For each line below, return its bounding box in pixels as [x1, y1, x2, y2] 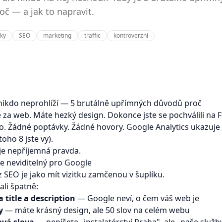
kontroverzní [113, 31, 148, 40]
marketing [43, 31, 71, 40]
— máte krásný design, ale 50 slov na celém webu [3, 205, 190, 216]
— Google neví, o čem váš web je [75, 193, 199, 204]
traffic [84, 31, 101, 40]
